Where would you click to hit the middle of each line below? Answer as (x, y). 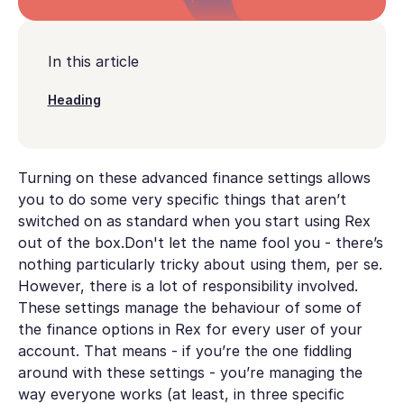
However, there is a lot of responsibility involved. (188, 285)
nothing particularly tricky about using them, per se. (200, 264)
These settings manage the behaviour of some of (189, 307)
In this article (93, 61)
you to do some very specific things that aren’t (182, 199)
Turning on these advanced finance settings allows (194, 177)
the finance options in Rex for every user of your (190, 329)
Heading (74, 100)
